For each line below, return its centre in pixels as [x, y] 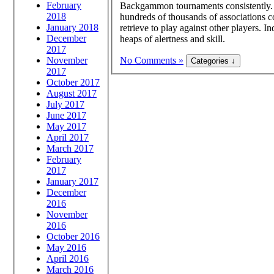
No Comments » [152, 61]
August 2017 [72, 93]
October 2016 [73, 236]
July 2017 [65, 104]
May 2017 [66, 126]
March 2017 [70, 148]
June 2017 [66, 115]
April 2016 [68, 258]
